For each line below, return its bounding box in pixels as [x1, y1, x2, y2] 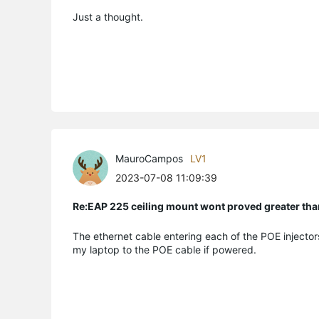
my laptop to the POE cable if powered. [73, 243, 256, 256]
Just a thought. [73, 10, 143, 23]
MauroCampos [115, 152, 183, 164]
